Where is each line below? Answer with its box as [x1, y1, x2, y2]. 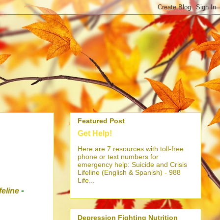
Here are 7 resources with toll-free [78, 145, 184, 153]
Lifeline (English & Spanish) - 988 [78, 168, 181, 177]
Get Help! [78, 129, 112, 138]
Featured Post [78, 117, 125, 125]
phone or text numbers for [78, 153, 159, 161]
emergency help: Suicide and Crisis [78, 161, 187, 169]
